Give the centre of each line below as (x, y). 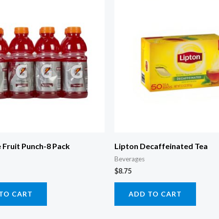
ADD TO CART (155, 194)
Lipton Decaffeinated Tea (161, 146)
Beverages (130, 159)
